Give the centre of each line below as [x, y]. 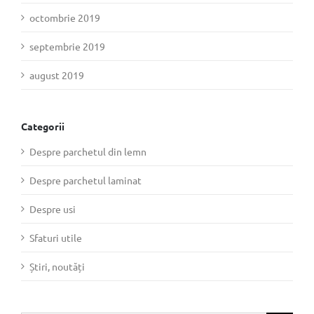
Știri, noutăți [57, 266]
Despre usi [53, 209]
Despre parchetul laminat [86, 180]
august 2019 [57, 75]
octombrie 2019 [65, 17]
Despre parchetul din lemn [88, 151]
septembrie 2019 [67, 46]
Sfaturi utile [56, 237]
